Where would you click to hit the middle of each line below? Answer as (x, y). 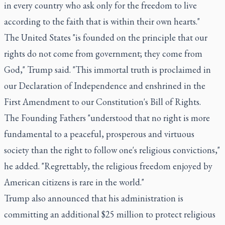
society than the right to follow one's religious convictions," (112, 150)
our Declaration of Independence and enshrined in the (105, 86)
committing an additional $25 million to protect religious (110, 214)
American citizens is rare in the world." (74, 182)
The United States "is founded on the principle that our (106, 37)
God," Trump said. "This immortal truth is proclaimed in (107, 70)
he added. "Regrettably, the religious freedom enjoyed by (108, 166)
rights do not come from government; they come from (103, 53)
